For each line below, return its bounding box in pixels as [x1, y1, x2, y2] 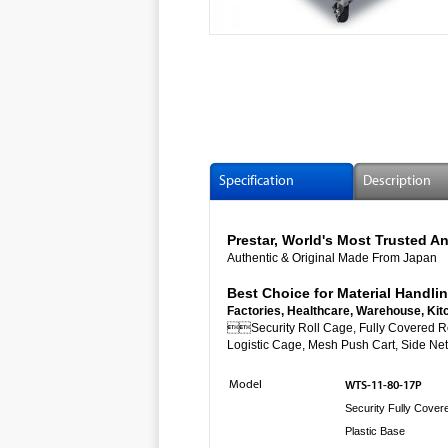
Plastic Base [345, 425, 405, 437]
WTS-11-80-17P [345, 377, 422, 392]
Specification [219, 172, 294, 189]
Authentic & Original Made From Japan [227, 251, 437, 265]
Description [363, 172, 431, 189]
